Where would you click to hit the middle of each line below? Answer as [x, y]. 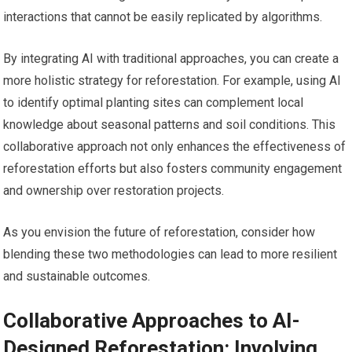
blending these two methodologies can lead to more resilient [170, 254]
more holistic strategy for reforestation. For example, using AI [172, 80]
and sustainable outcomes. [77, 276]
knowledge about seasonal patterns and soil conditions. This [170, 124]
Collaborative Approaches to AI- [152, 320]
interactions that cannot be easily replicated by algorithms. [163, 16]
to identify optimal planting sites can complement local [154, 102]
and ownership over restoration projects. [114, 190]
